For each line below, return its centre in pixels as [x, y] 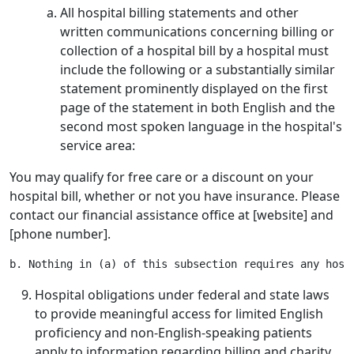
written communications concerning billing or [197, 32]
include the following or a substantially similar [198, 70]
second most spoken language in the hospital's [201, 126]
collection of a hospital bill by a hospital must [194, 51]
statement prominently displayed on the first [194, 88]
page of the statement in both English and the [198, 107]
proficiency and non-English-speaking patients [173, 333]
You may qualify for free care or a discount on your [162, 177]
